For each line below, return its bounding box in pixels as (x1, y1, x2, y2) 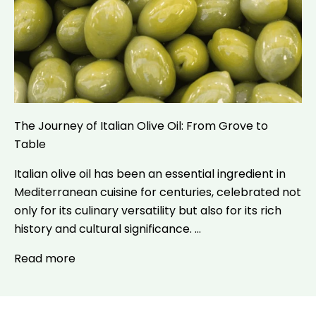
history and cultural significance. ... (14, 221, 201, 237)
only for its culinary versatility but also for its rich (14, 202, 281, 219)
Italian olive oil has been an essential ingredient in (14, 166, 286, 182)
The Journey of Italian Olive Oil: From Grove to (14, 118, 268, 134)
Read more (14, 250, 75, 267)
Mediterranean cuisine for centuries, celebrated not (14, 184, 301, 200)
